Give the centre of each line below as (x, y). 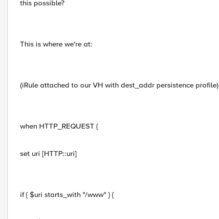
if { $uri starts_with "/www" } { (67, 195)
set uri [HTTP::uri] (48, 153)
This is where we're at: (56, 44)
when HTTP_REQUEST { (59, 126)
